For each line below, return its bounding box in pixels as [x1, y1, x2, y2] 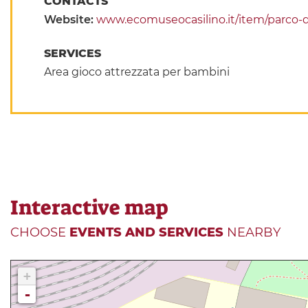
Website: [43, 13, 96, 27]
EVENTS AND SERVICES [69, 225, 223, 241]
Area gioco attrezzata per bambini [43, 65, 230, 79]
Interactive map [10, 194, 168, 222]
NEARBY [223, 225, 280, 241]
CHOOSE [10, 225, 69, 241]
